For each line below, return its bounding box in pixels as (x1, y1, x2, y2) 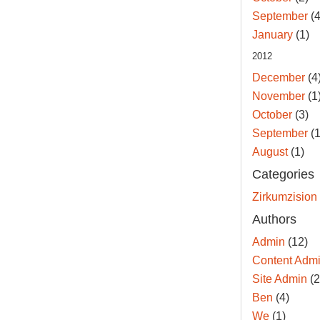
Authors (251, 212, 296, 227)
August (251, 146, 288, 159)
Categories (251, 167, 314, 182)
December (251, 71, 305, 84)
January (251, 29, 293, 41)
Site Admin (251, 273, 307, 286)
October (251, 109, 292, 121)
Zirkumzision (251, 191, 317, 204)
